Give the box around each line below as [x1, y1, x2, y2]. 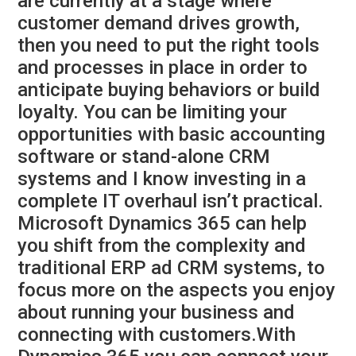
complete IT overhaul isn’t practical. [17, 190, 324, 213]
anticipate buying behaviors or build [17, 79, 321, 102]
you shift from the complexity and [17, 234, 307, 257]
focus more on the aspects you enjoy [17, 279, 336, 302]
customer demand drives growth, [17, 12, 300, 35]
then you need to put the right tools [17, 34, 320, 57]
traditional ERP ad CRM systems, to [17, 257, 326, 280]
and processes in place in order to [17, 56, 308, 79]
